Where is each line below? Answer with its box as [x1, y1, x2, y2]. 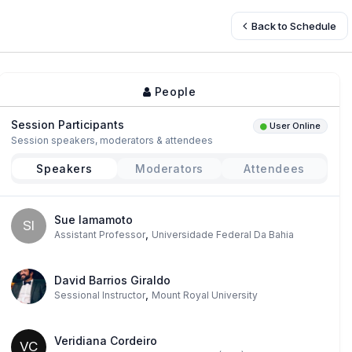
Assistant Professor [53, 229, 145, 240]
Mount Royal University [151, 289, 258, 301]
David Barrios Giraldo [53, 273, 170, 287]
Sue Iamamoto [53, 213, 133, 226]
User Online [269, 120, 321, 131]
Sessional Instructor [53, 289, 145, 301]
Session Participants [10, 118, 124, 131]
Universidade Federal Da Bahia [151, 229, 294, 240]
